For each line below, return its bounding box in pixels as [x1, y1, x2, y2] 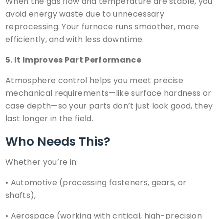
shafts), [5, 190, 36, 201]
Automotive [10, 177, 57, 189]
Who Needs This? [5, 132, 110, 150]
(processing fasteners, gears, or [57, 177, 187, 189]
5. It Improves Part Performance [5, 54, 141, 66]
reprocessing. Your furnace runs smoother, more [5, 21, 199, 32]
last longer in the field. [5, 112, 94, 124]
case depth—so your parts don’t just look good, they [5, 100, 213, 111]
